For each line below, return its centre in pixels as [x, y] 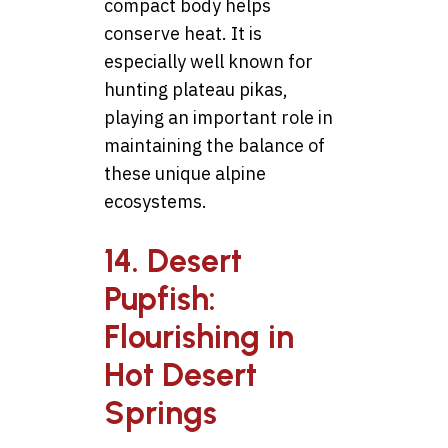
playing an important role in [218, 117]
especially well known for [208, 61]
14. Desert [173, 261]
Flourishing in [199, 337]
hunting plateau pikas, [196, 89]
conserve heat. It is [183, 33]
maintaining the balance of [214, 145]
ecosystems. [155, 201]
